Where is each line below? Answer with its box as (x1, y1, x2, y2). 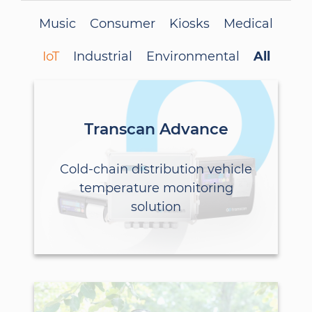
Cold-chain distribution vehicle (60, 162, 252, 177)
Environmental (146, 49, 240, 64)
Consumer (90, 16, 155, 31)
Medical (224, 16, 273, 31)
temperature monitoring (79, 180, 233, 196)
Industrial (72, 49, 132, 64)
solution (131, 199, 181, 214)
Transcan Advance (84, 120, 228, 139)
